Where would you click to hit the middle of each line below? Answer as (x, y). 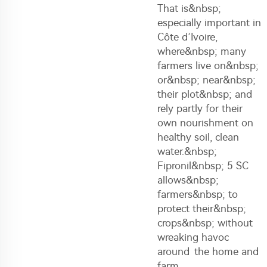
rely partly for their (200, 108)
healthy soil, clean (198, 137)
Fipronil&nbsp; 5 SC (203, 165)
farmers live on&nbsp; (208, 65)
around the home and (208, 251)
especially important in (209, 22)
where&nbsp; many (202, 51)
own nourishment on (205, 122)
